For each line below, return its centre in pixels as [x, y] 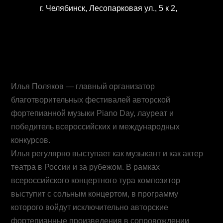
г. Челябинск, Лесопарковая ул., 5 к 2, [108, 8]
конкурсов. [31, 140]
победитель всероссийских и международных [96, 126]
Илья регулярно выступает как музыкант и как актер [107, 153]
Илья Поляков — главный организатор [83, 86]
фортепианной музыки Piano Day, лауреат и [93, 113]
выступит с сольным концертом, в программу [95, 194]
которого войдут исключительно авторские [90, 207]
